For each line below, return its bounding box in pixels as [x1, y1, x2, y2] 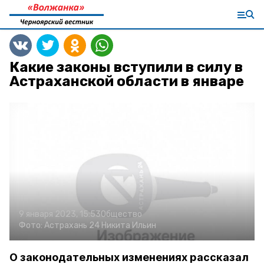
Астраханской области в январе [9, 73, 244, 90]
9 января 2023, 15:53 [19, 209, 101, 219]
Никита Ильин [101, 220, 156, 230]
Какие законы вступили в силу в [9, 59, 243, 75]
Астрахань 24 [44, 220, 100, 230]
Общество [101, 209, 142, 219]
